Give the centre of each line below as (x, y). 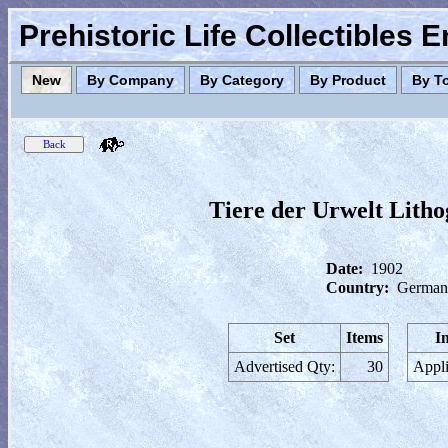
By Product (348, 80)
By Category (242, 80)
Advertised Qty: (284, 366)
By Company (130, 80)
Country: (357, 287)
